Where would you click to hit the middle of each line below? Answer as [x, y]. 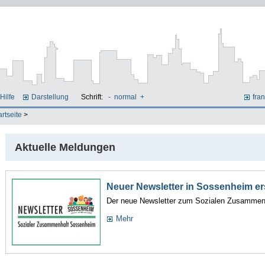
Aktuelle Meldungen [65, 147]
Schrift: [93, 97]
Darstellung [50, 97]
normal [125, 97]
